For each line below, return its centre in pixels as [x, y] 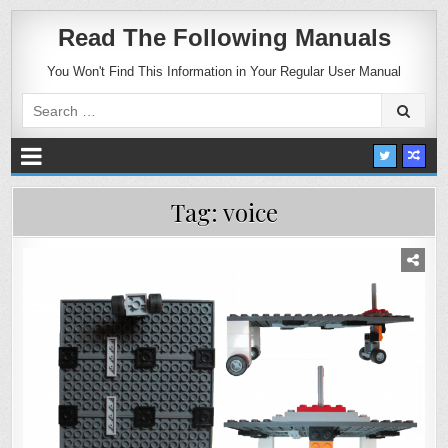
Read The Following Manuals [224, 37]
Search [44, 101]
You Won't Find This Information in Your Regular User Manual [224, 71]
